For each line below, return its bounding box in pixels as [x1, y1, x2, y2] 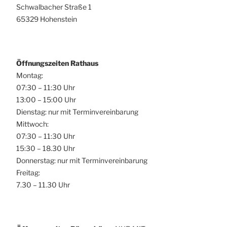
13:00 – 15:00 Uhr [16, 95, 76, 104]
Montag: [16, 70, 43, 80]
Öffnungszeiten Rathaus [16, 58, 98, 67]
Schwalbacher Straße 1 [16, 2, 92, 11]
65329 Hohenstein [16, 14, 77, 23]
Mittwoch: [16, 119, 49, 128]
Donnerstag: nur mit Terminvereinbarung [16, 156, 147, 165]
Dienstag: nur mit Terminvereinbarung [16, 107, 138, 116]
